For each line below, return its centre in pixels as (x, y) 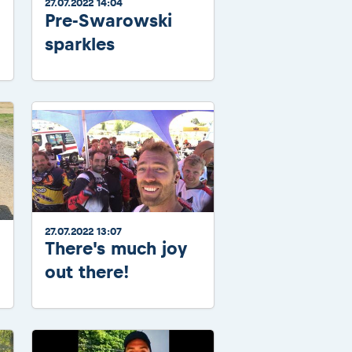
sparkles (80, 44)
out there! (87, 272)
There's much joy (116, 249)
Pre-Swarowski (108, 20)
